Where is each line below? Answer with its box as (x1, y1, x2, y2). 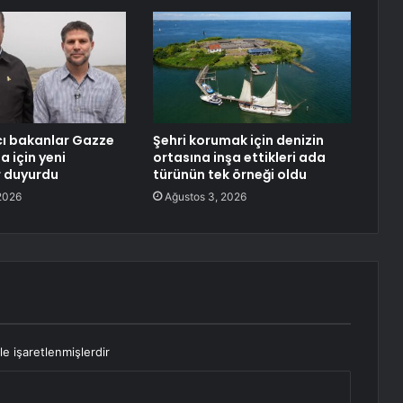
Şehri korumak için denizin (152, 131, 324, 150)
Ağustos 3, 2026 (164, 190, 246, 204)
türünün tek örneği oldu (152, 166, 307, 184)
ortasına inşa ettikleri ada (152, 148, 326, 167)
